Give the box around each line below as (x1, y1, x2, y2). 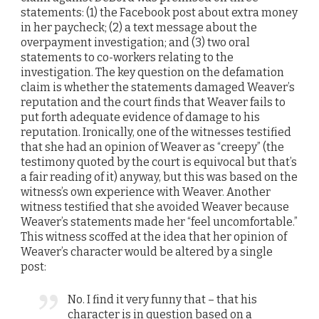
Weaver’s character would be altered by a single (21, 244, 273, 258)
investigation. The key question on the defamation (21, 65, 284, 79)
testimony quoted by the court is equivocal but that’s (21, 155, 297, 169)
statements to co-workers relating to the (21, 50, 234, 64)
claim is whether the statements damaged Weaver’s (21, 80, 295, 94)
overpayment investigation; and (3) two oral (21, 35, 250, 49)
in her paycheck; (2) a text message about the (21, 20, 257, 34)
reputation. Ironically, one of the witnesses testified (21, 125, 291, 139)
